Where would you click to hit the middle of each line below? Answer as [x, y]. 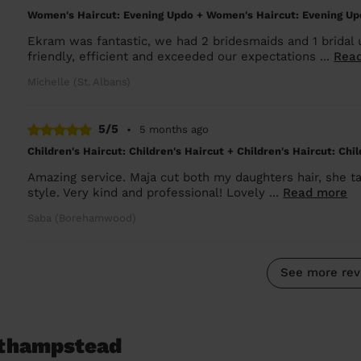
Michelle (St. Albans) [79, 82]
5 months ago [174, 129]
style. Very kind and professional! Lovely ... [156, 192]
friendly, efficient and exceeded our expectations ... [181, 56]
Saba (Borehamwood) [82, 218]
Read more [315, 192]
